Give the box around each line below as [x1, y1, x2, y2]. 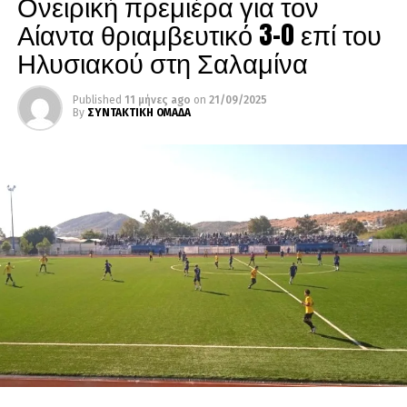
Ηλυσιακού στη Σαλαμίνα [16, 43, 308, 83]
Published [72, 94, 122, 107]
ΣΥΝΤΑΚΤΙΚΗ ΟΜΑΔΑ [86, 106, 191, 120]
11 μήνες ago [124, 94, 191, 107]
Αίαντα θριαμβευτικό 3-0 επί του [16, 15, 382, 55]
